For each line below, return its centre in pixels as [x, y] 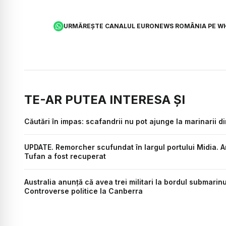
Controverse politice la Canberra [83, 191]
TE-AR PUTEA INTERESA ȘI [105, 100]
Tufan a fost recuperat [65, 156]
